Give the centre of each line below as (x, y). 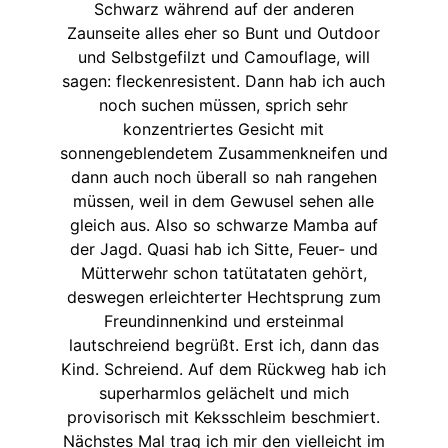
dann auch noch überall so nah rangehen (223, 177)
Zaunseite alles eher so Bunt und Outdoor (224, 33)
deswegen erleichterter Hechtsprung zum (223, 297)
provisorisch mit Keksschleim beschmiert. (224, 417)
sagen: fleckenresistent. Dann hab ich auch (224, 81)
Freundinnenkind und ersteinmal (223, 321)
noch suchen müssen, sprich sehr (224, 105)
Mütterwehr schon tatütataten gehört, (223, 273)
